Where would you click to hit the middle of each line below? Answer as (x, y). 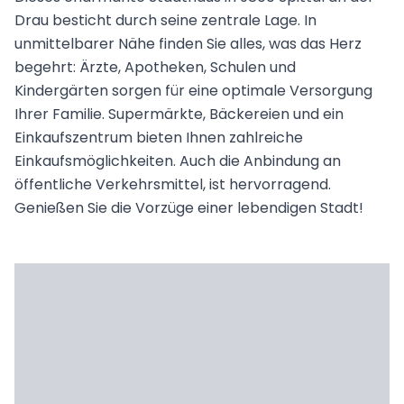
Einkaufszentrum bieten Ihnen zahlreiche (159, 137)
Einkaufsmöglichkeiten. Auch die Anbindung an (178, 161)
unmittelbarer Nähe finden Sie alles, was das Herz (188, 43)
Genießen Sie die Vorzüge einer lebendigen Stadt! (189, 207)
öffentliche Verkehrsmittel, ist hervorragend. (173, 184)
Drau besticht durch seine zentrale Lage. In (165, 20)
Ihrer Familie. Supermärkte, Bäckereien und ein (179, 114)
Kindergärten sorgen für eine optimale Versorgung (193, 90)
